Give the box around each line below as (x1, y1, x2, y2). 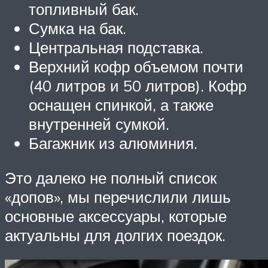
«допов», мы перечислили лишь (5, 187, 231, 206)
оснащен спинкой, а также (29, 95, 214, 115)
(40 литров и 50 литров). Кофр (29, 76, 246, 96)
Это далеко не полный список (5, 167, 217, 187)
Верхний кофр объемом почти (29, 57, 243, 77)
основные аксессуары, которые (5, 206, 227, 226)
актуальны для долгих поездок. (5, 225, 226, 245)
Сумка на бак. (29, 19, 126, 38)
